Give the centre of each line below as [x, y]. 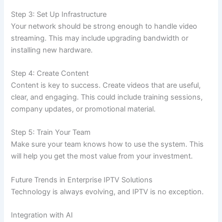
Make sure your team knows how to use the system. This [108, 144]
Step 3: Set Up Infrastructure [59, 14]
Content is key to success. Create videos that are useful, [106, 85]
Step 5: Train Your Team [51, 133]
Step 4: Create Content [50, 74]
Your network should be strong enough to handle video [104, 26]
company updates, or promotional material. [83, 109]
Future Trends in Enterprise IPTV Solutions [82, 180]
